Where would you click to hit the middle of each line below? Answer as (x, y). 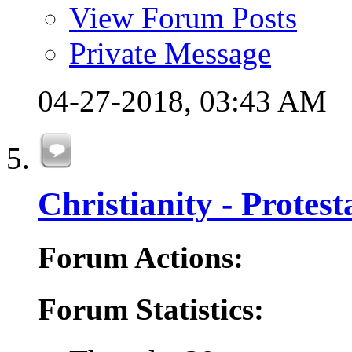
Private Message (170, 53)
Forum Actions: (141, 257)
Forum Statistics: (151, 310)
